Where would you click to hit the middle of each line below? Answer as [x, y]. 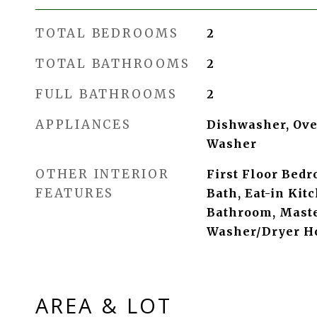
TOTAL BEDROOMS [107, 33]
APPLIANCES [83, 125]
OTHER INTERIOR [103, 174]
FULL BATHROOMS [106, 94]
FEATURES [75, 193]
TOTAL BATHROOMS [113, 64]
